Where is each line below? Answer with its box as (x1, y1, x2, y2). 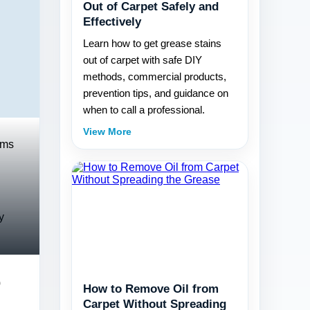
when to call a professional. (83, 104, 205, 116)
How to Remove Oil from (83, 282, 219, 295)
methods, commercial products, (83, 71, 226, 82)
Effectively (83, 15, 141, 28)
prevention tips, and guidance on (83, 87, 228, 99)
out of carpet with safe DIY (83, 54, 202, 66)
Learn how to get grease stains (83, 37, 221, 49)
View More (83, 126, 131, 137)
